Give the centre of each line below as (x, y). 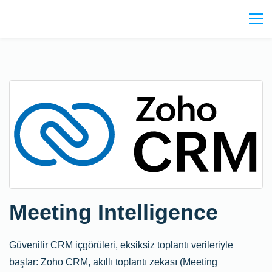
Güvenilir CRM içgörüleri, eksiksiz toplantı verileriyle (121, 245)
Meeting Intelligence (114, 212)
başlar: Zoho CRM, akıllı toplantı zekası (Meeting (113, 262)
